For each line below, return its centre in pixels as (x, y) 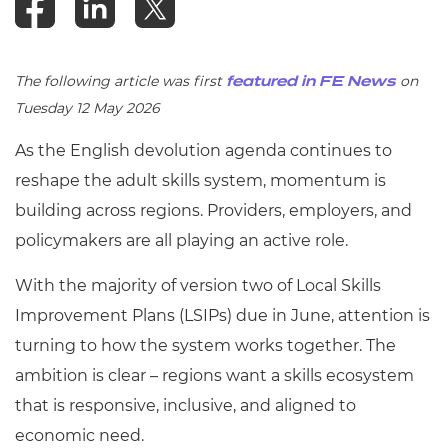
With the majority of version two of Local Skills (198, 285)
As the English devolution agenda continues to (203, 150)
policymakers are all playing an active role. (181, 240)
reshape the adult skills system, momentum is (200, 180)
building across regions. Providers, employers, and (213, 210)
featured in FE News (313, 82)
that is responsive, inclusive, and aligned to (185, 405)
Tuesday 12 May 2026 (87, 108)
